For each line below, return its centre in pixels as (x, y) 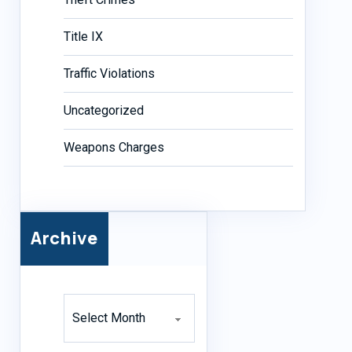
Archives (86, 301)
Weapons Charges (114, 147)
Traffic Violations (109, 73)
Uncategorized (103, 110)
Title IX (83, 36)
